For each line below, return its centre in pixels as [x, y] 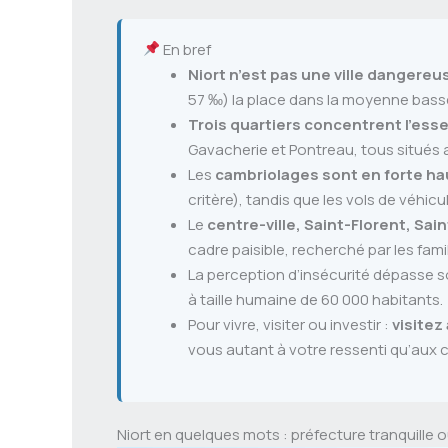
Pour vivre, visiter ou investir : [290, 324]
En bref [186, 49]
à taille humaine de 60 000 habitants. [315, 299]
